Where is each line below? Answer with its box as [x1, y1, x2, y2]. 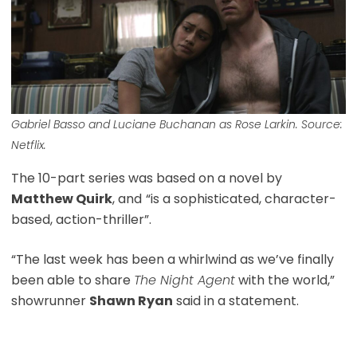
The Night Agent [133, 270, 235, 289]
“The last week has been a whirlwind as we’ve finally [10, 249, 334, 269]
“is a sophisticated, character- [145, 189, 336, 208]
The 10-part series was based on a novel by [10, 168, 282, 187]
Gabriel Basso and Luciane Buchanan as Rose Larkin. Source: [10, 116, 343, 132]
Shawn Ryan [88, 291, 173, 310]
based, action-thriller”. [10, 210, 151, 229]
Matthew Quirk [10, 189, 112, 208]
